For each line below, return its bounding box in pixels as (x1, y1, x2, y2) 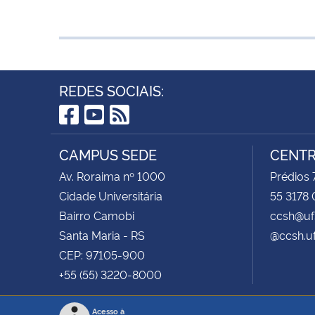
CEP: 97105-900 (59, 246, 145, 262)
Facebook (58, 120, 161, 152)
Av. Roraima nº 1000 (59, 167, 165, 184)
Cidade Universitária (59, 187, 162, 203)
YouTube (84, 120, 174, 152)
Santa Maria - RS (59, 226, 145, 243)
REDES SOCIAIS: (59, 79, 164, 100)
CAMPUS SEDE (59, 143, 157, 164)
